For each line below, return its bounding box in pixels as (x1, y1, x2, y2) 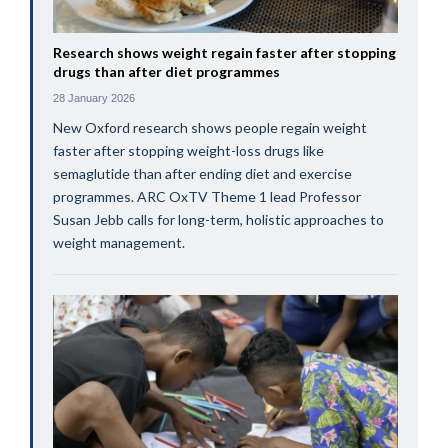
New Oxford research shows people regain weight (52, 119, 367, 137)
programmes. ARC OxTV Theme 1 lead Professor (52, 188, 361, 206)
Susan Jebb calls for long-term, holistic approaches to (52, 211, 384, 229)
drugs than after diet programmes (52, 63, 280, 81)
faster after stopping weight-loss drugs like (52, 142, 324, 160)
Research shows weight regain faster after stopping (52, 44, 396, 62)
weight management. (52, 234, 185, 252)
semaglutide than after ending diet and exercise (52, 165, 352, 183)
